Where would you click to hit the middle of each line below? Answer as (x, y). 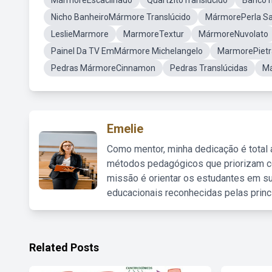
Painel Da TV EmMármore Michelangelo (127, 51)
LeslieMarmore (80, 34)
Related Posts (64, 247)
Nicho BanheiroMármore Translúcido (121, 17)
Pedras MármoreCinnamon (103, 68)
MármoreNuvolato (233, 34)
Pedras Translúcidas (209, 68)
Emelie (125, 129)
